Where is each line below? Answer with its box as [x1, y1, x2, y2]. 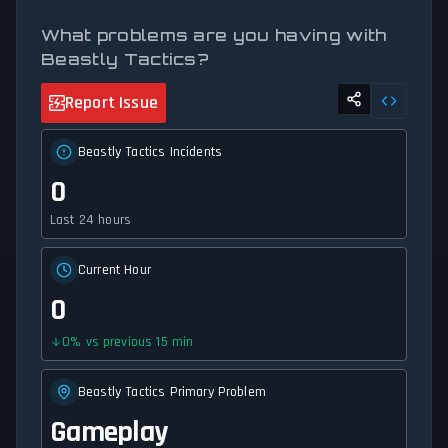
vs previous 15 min [85, 333, 194, 352]
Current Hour [78, 261, 151, 280]
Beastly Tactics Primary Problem [78, 383, 266, 402]
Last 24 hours [50, 211, 132, 230]
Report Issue [65, 91, 158, 115]
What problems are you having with [41, 25, 387, 46]
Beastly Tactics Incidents [78, 143, 222, 162]
